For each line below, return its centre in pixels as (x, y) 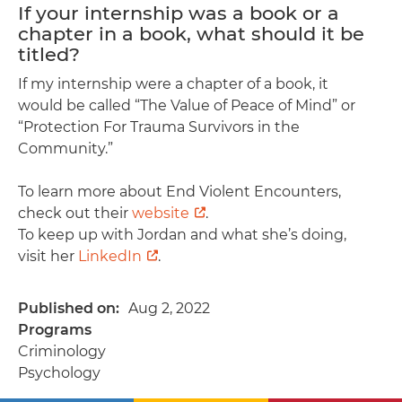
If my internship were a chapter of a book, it (173, 83)
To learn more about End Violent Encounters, (179, 191)
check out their (75, 213)
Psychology (59, 372)
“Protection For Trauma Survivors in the (159, 127)
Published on (67, 308)
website (161, 213)
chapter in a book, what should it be (191, 33)
